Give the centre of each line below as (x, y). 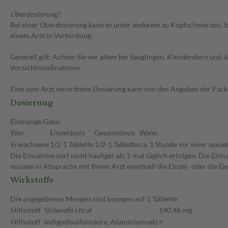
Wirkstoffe (32, 180)
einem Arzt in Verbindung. (51, 36)
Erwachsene (30, 145)
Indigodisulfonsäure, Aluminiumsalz (101, 222)
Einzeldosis (67, 133)
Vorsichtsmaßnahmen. (46, 68)
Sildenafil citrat (68, 210)
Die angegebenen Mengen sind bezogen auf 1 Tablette (94, 199)
